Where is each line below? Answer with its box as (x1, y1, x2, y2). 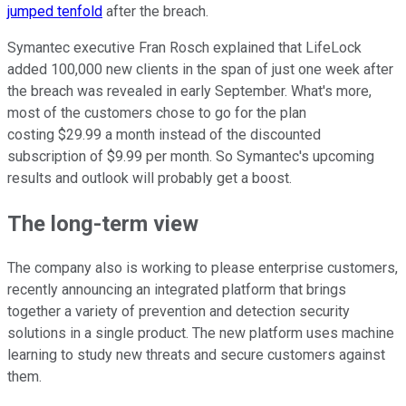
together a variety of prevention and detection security (7, 303, 350, 321)
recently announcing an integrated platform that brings (7, 281, 346, 299)
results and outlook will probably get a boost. (7, 169, 292, 187)
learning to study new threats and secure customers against (7, 346, 385, 364)
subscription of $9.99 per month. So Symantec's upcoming (7, 147, 374, 165)
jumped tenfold (7, 2, 102, 20)
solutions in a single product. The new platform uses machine (7, 324, 394, 343)
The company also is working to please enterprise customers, (7, 259, 398, 277)
